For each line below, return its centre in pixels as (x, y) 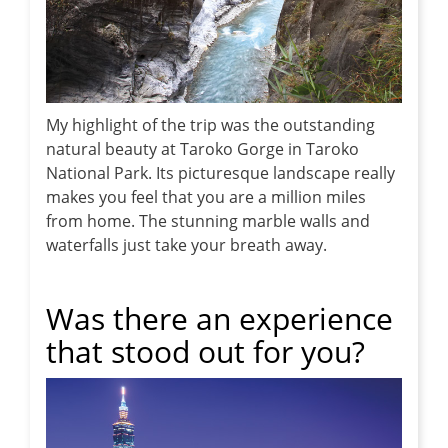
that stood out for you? (205, 351)
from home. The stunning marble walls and (208, 220)
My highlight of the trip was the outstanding (210, 124)
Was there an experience (219, 318)
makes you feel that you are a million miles (206, 196)
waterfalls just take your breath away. (186, 244)
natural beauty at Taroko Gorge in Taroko (202, 148)
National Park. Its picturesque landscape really (220, 172)
